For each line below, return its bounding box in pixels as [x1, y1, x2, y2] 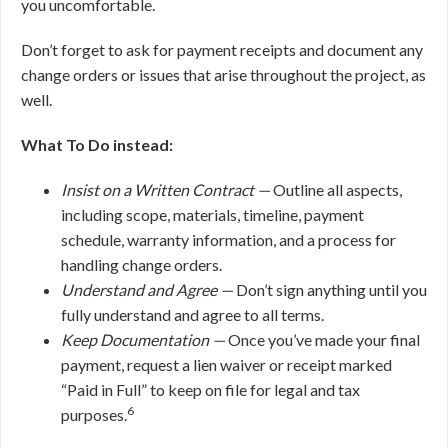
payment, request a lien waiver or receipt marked [61, 355, 392, 374]
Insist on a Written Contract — [61, 180, 273, 199]
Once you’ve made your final [228, 330, 420, 349]
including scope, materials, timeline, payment [61, 205, 364, 224]
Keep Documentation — [61, 330, 228, 349]
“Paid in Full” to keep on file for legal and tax [61, 380, 360, 399]
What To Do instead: [21, 135, 173, 154]
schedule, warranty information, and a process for [61, 230, 396, 249]
